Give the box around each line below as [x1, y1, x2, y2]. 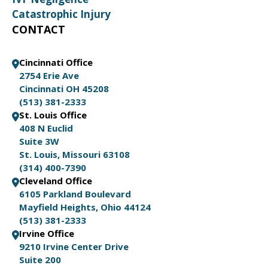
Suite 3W [19, 135, 59, 147]
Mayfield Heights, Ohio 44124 [19, 201, 151, 213]
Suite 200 [19, 254, 61, 266]
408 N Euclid [19, 122, 73, 134]
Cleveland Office [19, 175, 92, 187]
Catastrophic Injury [12, 7, 111, 21]
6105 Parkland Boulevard [19, 188, 136, 200]
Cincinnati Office [19, 56, 93, 68]
